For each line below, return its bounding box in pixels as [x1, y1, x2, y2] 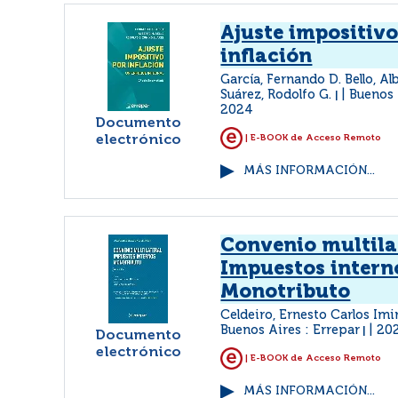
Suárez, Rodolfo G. [220, 89, 336, 101]
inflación [220, 47, 313, 67]
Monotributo [220, 283, 351, 302]
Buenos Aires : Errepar [220, 324, 361, 337]
